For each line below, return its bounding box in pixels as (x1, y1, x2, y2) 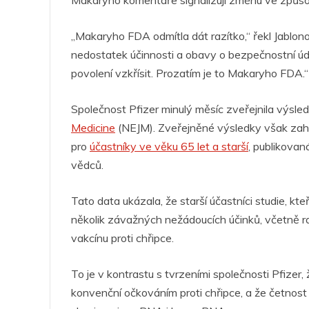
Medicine (71, 121, 115, 135)
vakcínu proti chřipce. (71, 231, 174, 246)
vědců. (71, 158, 103, 172)
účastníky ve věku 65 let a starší (90, 139, 248, 154)
